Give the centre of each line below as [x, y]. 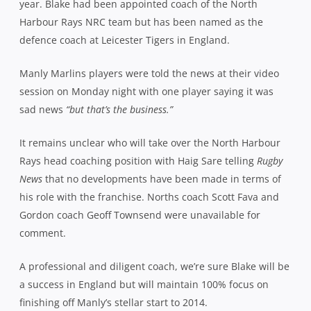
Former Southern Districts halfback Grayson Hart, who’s [148, 255]
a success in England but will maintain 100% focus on [144, 137]
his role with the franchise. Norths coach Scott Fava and [149, 49]
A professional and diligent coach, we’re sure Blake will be [154, 119]
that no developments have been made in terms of [163, 31]
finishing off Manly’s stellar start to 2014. [114, 155]
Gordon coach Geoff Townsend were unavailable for [140, 67]
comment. [43, 85]
